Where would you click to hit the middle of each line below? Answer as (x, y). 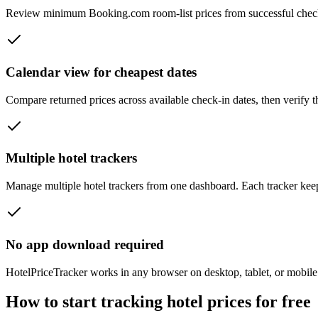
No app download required (85, 244)
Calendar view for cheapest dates (101, 72)
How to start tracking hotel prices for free (158, 302)
